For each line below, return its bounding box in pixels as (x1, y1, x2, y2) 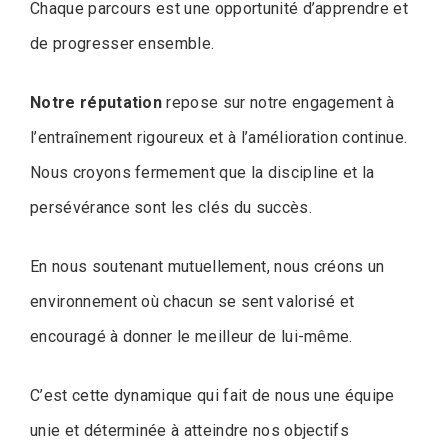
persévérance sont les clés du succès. (30, 198, 312, 218)
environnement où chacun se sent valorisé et (30, 292, 355, 312)
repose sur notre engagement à (162, 93, 395, 113)
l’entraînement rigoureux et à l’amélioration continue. (30, 128, 408, 148)
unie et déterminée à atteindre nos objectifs (30, 421, 350, 441)
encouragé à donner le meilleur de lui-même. (30, 327, 353, 347)
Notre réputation (30, 93, 163, 113)
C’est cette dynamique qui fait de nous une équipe (30, 386, 395, 406)
